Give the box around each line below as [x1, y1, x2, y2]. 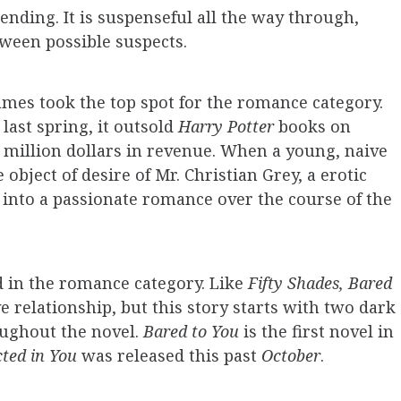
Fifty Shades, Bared [248, 272, 392, 294]
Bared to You [143, 320, 243, 343]
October [261, 345, 320, 367]
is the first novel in [243, 320, 394, 343]
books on [278, 115, 351, 138]
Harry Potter [178, 115, 278, 138]
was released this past [77, 345, 261, 367]
